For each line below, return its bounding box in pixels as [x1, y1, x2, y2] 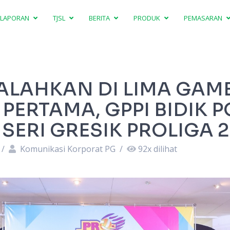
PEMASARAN [184, 13, 224, 23]
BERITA [89, 13, 112, 23]
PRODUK [133, 13, 162, 23]
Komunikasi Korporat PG [17, 143, 118, 155]
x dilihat [147, 143, 177, 155]
